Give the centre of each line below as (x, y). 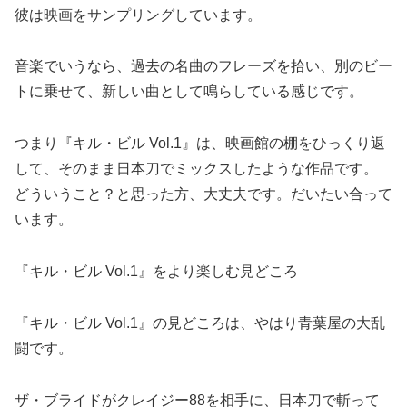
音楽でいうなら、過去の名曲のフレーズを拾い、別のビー (203, 66)
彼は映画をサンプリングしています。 (138, 15)
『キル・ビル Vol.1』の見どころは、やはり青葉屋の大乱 (200, 323)
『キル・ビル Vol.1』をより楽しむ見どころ (156, 272)
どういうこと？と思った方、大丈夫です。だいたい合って (203, 194)
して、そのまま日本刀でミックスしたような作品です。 (196, 169)
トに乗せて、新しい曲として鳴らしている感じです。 (189, 92)
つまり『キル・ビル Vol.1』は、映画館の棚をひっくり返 (200, 144)
